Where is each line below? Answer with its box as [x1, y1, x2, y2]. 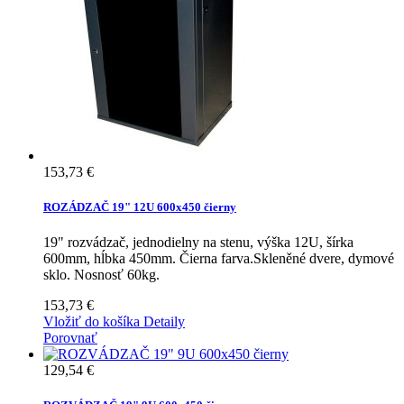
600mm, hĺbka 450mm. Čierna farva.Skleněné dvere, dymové [43, 251, 394, 267]
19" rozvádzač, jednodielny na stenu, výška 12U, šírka [43, 234, 353, 251]
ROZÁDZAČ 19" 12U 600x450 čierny [43, 199, 236, 214]
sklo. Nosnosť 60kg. [43, 267, 160, 283]
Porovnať [43, 330, 97, 346]
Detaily [143, 314, 185, 330]
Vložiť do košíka [43, 314, 140, 330]
